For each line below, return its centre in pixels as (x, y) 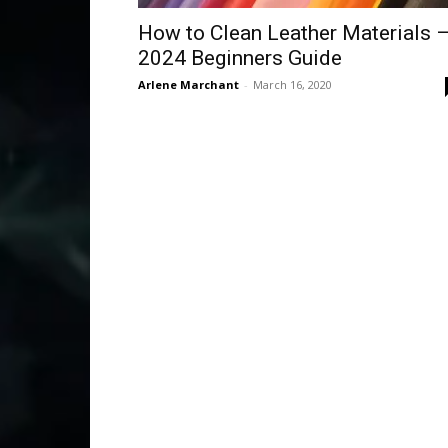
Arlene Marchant (188, 84)
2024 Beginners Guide (240, 58)
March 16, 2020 (292, 84)
